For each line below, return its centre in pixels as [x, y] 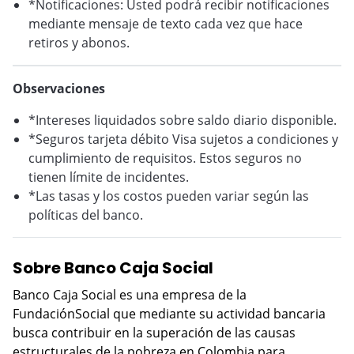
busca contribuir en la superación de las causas [154, 333]
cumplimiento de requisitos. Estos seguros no [165, 158]
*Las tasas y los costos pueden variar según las [169, 196]
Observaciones [59, 88]
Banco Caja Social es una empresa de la [130, 295]
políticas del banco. [86, 215]
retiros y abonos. [79, 43]
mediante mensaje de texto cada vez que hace [166, 24]
